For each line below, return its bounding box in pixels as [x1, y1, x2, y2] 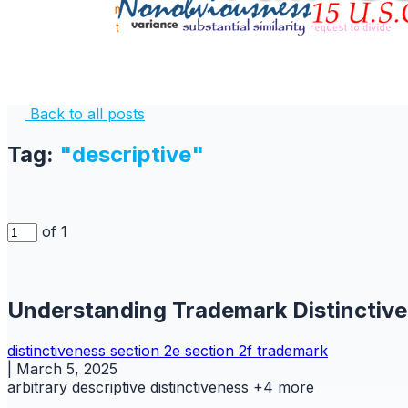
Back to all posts [25, 105, 145, 123]
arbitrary [7, 377, 72, 396]
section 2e [110, 341, 185, 360]
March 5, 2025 [16, 359, 117, 378]
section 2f [185, 341, 257, 360]
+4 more [253, 377, 314, 396]
